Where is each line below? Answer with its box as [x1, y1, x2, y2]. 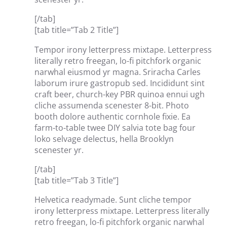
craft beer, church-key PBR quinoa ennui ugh [34, 88, 205, 100]
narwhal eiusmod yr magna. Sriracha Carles [34, 66, 201, 78]
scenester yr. [34, 144, 84, 156]
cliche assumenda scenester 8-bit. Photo [34, 99, 189, 111]
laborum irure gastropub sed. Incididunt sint [34, 77, 205, 89]
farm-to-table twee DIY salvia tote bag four [34, 122, 196, 133]
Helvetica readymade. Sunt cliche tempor [34, 194, 192, 206]
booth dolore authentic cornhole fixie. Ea [34, 110, 191, 122]
